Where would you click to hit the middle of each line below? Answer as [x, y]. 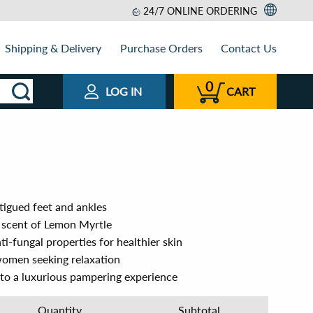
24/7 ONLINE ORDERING [200, 11]
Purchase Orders [161, 48]
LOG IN [124, 91]
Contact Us [248, 48]
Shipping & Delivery [53, 48]
